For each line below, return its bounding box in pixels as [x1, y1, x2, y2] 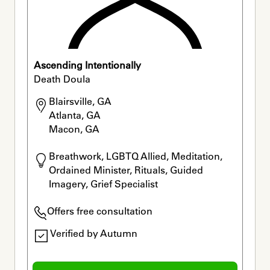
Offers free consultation [46, 205, 152, 218]
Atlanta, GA [49, 109, 101, 122]
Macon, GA [49, 123, 100, 136]
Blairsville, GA [49, 95, 112, 108]
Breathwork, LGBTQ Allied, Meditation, [49, 150, 223, 163]
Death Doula [33, 72, 90, 85]
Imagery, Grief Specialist [49, 178, 159, 190]
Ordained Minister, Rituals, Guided [49, 164, 204, 177]
